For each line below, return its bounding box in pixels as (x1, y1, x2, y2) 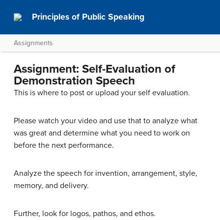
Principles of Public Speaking (32, 12, 145, 22)
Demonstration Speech (14, 74, 135, 88)
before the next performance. (14, 140, 114, 150)
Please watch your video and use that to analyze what (14, 116, 197, 126)
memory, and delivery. (14, 181, 89, 191)
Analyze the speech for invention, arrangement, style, (14, 168, 197, 178)
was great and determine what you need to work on (14, 128, 190, 138)
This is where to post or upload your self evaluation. (14, 88, 190, 98)
